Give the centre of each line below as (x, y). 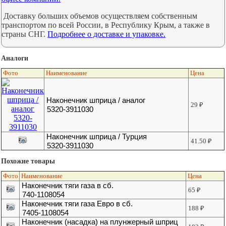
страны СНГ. (25, 34)
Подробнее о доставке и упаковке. (107, 34)
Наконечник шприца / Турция (97, 137)
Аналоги (15, 58)
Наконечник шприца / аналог (96, 100)
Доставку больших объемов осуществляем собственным (100, 16)
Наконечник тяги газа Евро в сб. (77, 204)
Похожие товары (28, 160)
